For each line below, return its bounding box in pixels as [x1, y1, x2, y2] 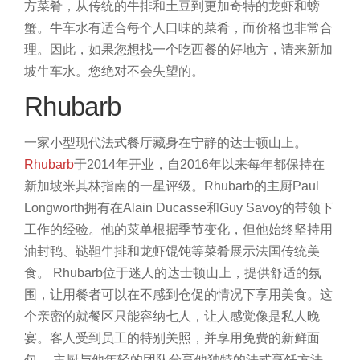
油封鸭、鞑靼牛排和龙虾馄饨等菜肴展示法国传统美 [24, 244, 320, 259]
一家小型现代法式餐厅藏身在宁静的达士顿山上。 [24, 136, 307, 150]
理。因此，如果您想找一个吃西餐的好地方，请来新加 [24, 43, 333, 57]
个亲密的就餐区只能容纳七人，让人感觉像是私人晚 [24, 309, 320, 324]
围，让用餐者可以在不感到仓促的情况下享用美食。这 [24, 288, 333, 302]
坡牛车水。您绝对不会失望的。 [24, 64, 204, 79]
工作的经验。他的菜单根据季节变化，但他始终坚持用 [24, 223, 333, 237]
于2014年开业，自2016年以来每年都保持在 [74, 157, 325, 172]
